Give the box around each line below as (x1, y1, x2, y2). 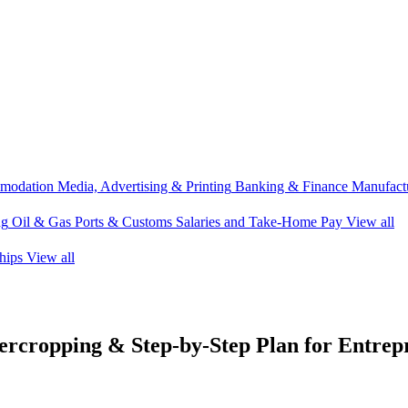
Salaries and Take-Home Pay (176, 214, 342, 229)
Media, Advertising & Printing (57, 178, 231, 194)
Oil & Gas (12, 214, 71, 229)
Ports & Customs (75, 214, 172, 229)
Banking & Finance (235, 178, 348, 194)
